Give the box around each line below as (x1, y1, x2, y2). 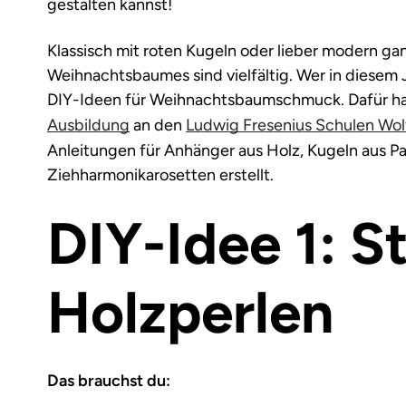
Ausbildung (47, 115, 130, 134)
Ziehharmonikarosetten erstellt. (47, 165, 274, 184)
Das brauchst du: (47, 371, 170, 390)
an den (130, 115, 186, 134)
